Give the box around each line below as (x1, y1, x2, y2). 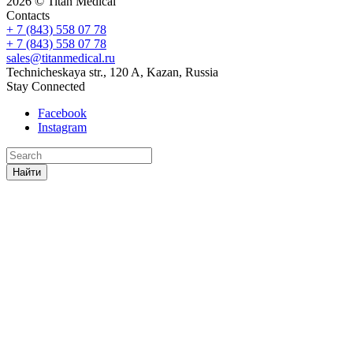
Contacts (6, 8, 50, 22)
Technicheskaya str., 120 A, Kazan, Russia (6, 65, 218, 79)
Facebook (38, 106, 87, 120)
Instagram (38, 120, 87, 134)
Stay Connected (6, 79, 85, 93)
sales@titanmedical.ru (6, 50, 115, 65)
